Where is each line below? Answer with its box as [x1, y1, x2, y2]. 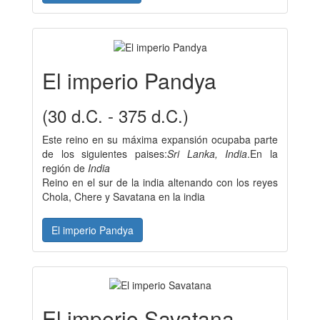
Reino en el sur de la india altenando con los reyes [42, 174, 278, 189]
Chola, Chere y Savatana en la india [42, 189, 208, 204]
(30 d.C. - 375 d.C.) [42, 102, 189, 128]
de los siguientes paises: [42, 146, 167, 161]
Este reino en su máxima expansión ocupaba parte [42, 131, 278, 146]
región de [42, 160, 88, 175]
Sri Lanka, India [167, 146, 247, 161]
